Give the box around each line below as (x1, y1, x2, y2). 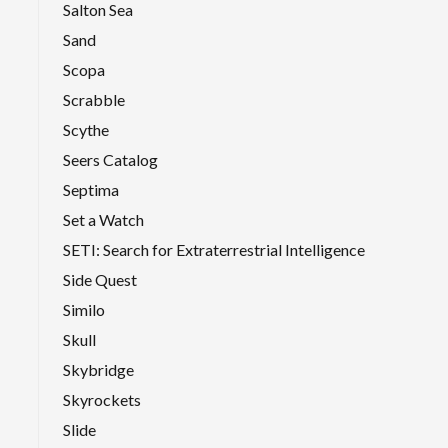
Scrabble (63, 89, 125, 109)
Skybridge (63, 359, 134, 379)
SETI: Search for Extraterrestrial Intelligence (63, 239, 365, 259)
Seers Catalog (63, 149, 158, 169)
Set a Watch (63, 209, 144, 229)
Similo (63, 299, 105, 319)
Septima (63, 179, 119, 199)
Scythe (63, 119, 109, 139)
